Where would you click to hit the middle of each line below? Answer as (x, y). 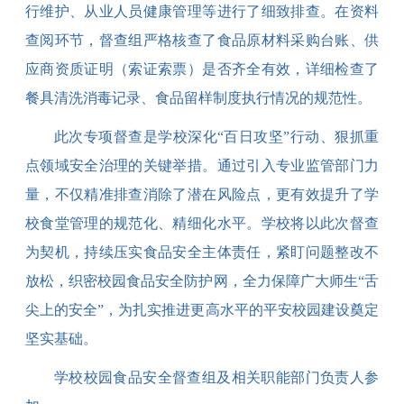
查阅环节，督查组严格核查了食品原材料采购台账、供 (202, 40)
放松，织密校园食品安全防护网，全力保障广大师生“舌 (202, 281)
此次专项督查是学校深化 (135, 137)
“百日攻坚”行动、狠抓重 (298, 137)
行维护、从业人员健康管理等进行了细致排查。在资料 (202, 11)
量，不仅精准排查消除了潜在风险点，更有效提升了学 (202, 194)
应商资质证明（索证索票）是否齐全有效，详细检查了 (202, 69)
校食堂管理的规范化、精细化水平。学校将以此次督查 (202, 223)
